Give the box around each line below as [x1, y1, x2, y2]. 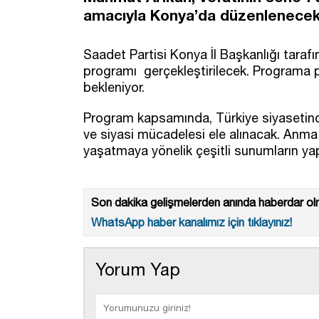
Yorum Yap [95, 258, 180, 279]
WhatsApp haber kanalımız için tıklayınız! [91, 215, 292, 229]
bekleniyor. [83, 79, 145, 95]
